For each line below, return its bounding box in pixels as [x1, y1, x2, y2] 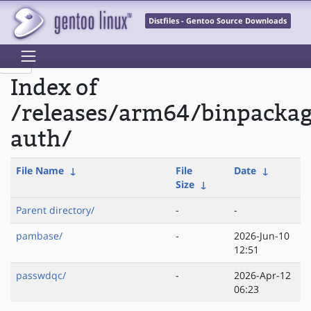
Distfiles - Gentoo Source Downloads [149, 16, 287, 26]
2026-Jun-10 [234, 229, 289, 243]
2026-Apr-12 [234, 269, 291, 283]
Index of [10, 75, 98, 101]
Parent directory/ [16, 203, 94, 217]
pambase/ [16, 229, 62, 243]
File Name [16, 164, 64, 178]
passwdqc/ [16, 269, 66, 283]
